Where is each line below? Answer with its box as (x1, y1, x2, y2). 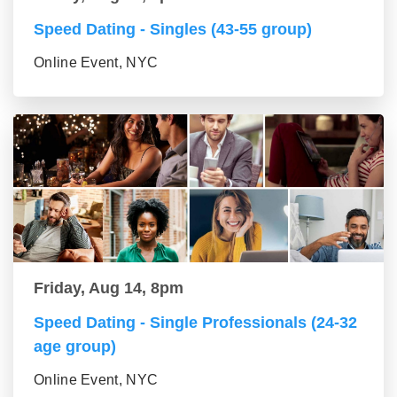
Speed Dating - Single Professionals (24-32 (34, 314, 357, 331)
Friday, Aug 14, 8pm (34, 279, 183, 297)
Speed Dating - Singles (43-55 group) (34, 20, 312, 38)
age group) (34, 338, 116, 355)
